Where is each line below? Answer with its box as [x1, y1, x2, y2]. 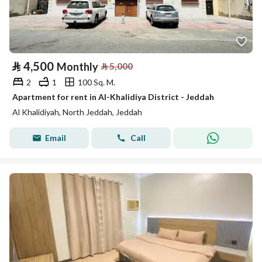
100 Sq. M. [78, 77, 115, 87]
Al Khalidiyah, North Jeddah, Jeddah [12, 107, 142, 117]
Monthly [57, 60, 98, 73]
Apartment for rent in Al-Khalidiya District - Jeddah [12, 92, 214, 102]
